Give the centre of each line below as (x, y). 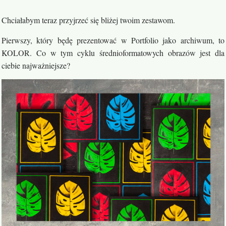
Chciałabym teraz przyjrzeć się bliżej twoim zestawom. (88, 20)
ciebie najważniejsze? (36, 65)
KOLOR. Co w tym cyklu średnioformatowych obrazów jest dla (113, 53)
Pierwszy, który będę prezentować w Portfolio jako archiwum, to (113, 40)
